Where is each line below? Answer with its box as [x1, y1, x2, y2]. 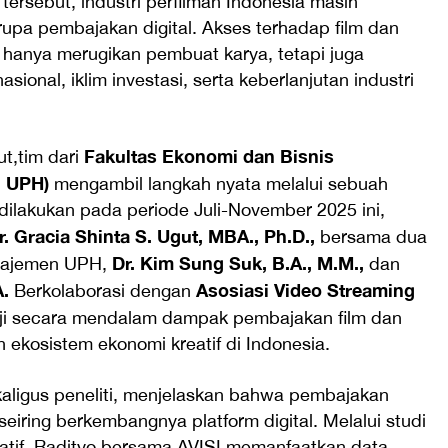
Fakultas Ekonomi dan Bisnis [84, 145, 334, 168]
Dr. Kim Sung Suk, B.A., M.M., [112, 252, 369, 275]
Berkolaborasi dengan [9, 280, 196, 302]
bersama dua [315, 226, 427, 248]
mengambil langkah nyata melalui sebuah [49, 173, 388, 195]
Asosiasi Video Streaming [196, 279, 415, 302]
